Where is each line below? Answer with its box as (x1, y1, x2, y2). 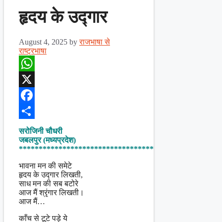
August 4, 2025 (19, 38, 67, 47)
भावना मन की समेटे (19, 162, 72, 170)
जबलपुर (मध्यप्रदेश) (19, 136, 76, 145)
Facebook (19, 107, 50, 115)
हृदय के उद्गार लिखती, (19, 170, 83, 179)
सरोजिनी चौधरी (19, 127, 62, 136)
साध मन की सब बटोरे (19, 179, 78, 188)
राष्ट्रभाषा (19, 47, 47, 55)
